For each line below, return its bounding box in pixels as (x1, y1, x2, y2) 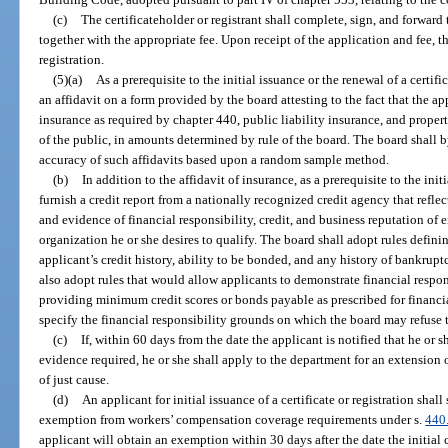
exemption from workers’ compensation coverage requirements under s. (39, 411, 426, 427)
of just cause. (39, 371, 110, 387)
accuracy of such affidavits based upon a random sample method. (39, 151, 390, 167)
